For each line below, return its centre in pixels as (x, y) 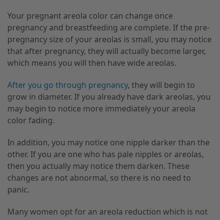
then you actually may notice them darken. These (98, 166)
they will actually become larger (145, 51)
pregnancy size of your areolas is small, (80, 40)
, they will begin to (161, 85)
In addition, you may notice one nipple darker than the (109, 143)
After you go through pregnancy (68, 85)
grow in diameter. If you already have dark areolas (100, 97)
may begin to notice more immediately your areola (101, 109)
